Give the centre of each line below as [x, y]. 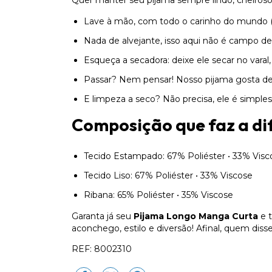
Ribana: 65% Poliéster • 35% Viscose [158, 195]
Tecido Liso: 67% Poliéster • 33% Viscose [168, 176]
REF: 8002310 [102, 249]
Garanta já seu [103, 216]
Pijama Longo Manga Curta [196, 216]
